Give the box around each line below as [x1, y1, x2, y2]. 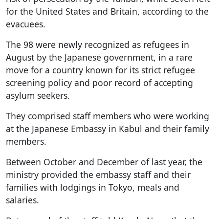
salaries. [6, 194, 39, 206]
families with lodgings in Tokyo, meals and [6, 181, 179, 193]
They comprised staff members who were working [6, 109, 209, 122]
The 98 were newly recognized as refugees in [6, 38, 189, 50]
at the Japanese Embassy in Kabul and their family [6, 122, 209, 134]
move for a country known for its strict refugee [6, 64, 195, 76]
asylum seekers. [6, 89, 70, 101]
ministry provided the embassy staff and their [6, 168, 191, 180]
